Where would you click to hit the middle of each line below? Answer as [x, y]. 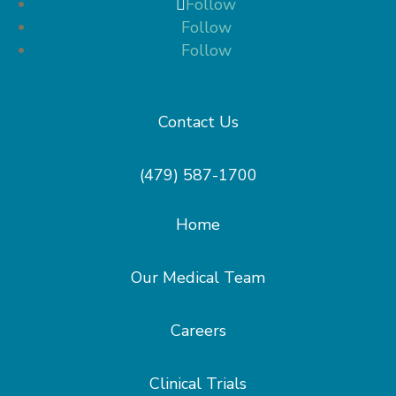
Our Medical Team [198, 278]
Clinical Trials [198, 384]
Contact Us [198, 122]
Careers [198, 331]
